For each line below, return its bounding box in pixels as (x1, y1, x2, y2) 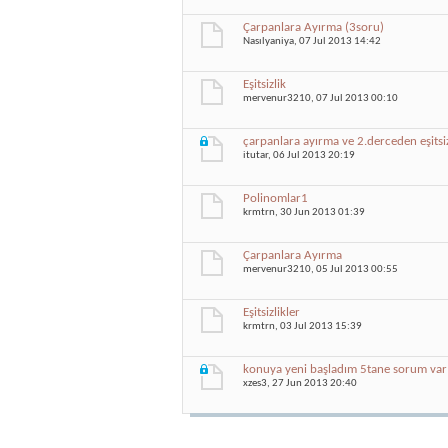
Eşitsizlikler (243, 306, 300, 319)
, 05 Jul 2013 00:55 (311, 264, 398, 275)
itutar (243, 150, 268, 161)
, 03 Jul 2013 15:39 (275, 321, 362, 332)
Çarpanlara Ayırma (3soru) (243, 21, 384, 34)
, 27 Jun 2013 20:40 (267, 378, 357, 389)
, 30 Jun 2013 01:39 (275, 207, 365, 218)
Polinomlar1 (243, 192, 308, 205)
